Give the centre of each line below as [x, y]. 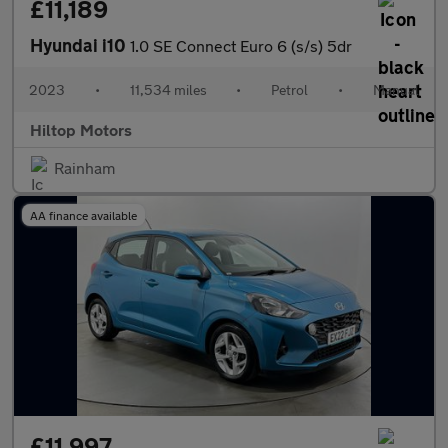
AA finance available [83, 215]
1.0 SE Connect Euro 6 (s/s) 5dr [241, 45]
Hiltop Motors [81, 129]
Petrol [290, 89]
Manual [395, 89]
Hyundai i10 [80, 45]
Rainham [84, 167]
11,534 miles [168, 89]
